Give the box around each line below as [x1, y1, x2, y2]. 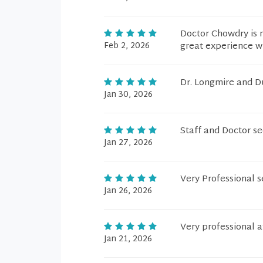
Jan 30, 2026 [104, 87, 153, 102]
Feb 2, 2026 [104, 39, 150, 53]
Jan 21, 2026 [104, 232, 152, 247]
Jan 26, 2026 [104, 184, 152, 198]
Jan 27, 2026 [104, 136, 153, 150]
